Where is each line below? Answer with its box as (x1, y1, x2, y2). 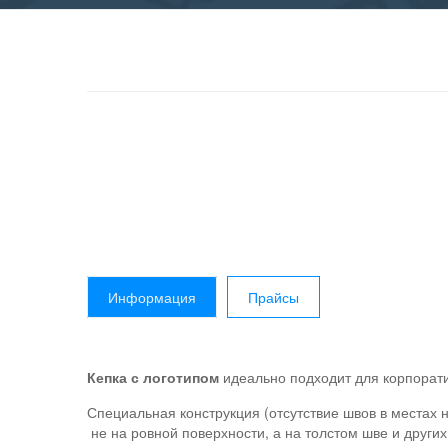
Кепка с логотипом (87, 367, 219, 388)
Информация (108, 287, 196, 308)
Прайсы (248, 287, 299, 308)
